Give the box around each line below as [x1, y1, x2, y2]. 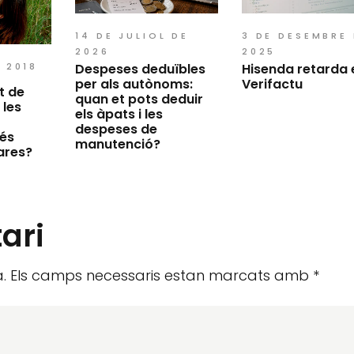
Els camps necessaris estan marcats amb [10, 265, 313, 285]
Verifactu [241, 74, 303, 93]
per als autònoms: [75, 74, 194, 93]
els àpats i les [75, 104, 164, 123]
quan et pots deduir [75, 89, 204, 108]
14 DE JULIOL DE [75, 28, 189, 42]
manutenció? [75, 134, 161, 153]
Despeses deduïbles [75, 59, 206, 78]
